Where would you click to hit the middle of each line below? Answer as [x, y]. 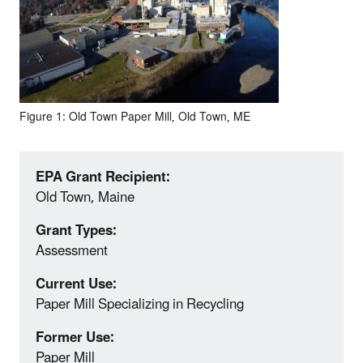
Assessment [72, 251]
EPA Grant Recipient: [103, 177]
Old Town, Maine [85, 197]
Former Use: [75, 337]
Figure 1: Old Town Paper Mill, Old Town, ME [135, 117]
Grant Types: [76, 231]
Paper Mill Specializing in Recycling [140, 304]
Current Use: [76, 284]
